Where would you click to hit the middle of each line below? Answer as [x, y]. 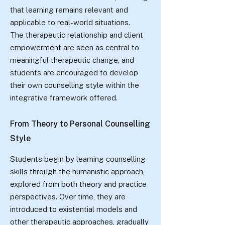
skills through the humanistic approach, [77, 172]
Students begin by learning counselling [78, 159]
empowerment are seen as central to [75, 47]
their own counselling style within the [75, 85]
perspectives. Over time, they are [68, 197]
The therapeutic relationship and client [77, 35]
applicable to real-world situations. [70, 22]
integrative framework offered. [64, 98]
